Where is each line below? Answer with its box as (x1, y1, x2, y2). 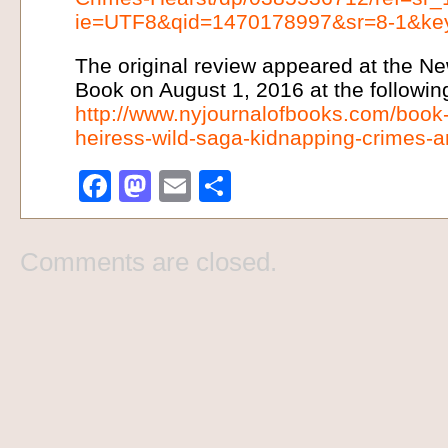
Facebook (111, 168, 253, 204)
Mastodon (151, 168, 293, 204)
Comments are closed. (20, 247, 277, 277)
